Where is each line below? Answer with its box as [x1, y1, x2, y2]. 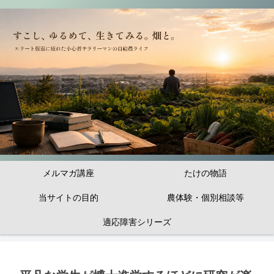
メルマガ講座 [43, 168, 94, 179]
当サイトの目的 [39, 192, 98, 203]
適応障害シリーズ [103, 217, 171, 228]
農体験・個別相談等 [167, 192, 244, 203]
